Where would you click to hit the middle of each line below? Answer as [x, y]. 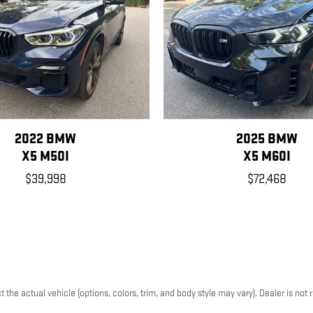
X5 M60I [267, 157]
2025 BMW [267, 139]
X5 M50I [46, 157]
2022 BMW [46, 139]
